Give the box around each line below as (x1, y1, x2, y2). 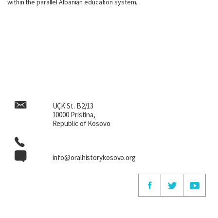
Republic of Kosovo (52, 119, 110, 128)
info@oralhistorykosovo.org (52, 153, 136, 162)
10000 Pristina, (52, 110, 96, 119)
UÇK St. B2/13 (52, 101, 94, 110)
